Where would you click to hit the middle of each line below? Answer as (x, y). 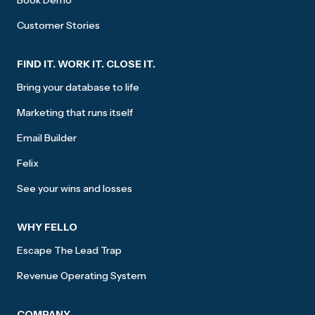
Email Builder (47, 138)
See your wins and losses (75, 189)
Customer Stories (58, 26)
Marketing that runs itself (75, 113)
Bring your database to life (78, 88)
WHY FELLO (47, 227)
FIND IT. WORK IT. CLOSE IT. (86, 64)
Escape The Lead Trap (69, 251)
